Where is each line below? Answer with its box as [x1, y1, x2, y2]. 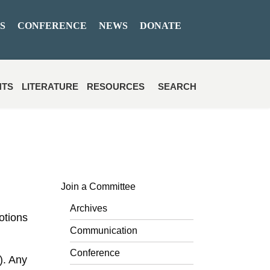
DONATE [140, 20, 181, 31]
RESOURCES [87, 81, 145, 92]
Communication [70, 225, 137, 236]
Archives [70, 203, 107, 213]
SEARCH [158, 81, 196, 92]
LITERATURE [22, 81, 78, 92]
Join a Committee [61, 181, 136, 192]
